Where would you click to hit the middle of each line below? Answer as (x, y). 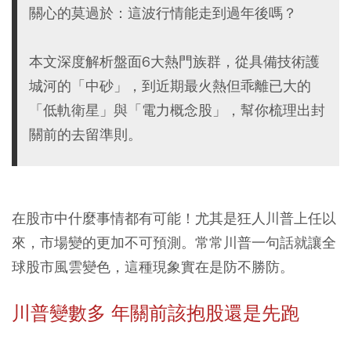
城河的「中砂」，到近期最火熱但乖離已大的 (170, 86)
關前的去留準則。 (85, 134)
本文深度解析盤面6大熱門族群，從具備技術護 (174, 62)
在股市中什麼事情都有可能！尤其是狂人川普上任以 (174, 218)
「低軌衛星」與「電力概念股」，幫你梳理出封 (177, 110)
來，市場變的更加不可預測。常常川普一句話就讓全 (174, 242)
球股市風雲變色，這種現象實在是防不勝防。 (153, 267)
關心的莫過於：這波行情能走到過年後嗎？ (163, 13)
